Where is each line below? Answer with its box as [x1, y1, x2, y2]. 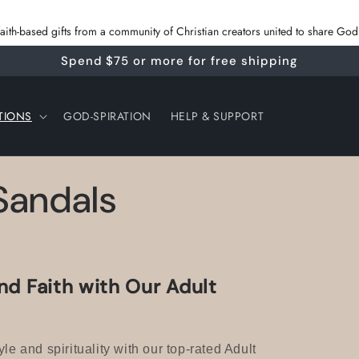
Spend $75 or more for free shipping [61, 53, 298, 69]
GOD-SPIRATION [63, 107, 151, 124]
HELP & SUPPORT [170, 107, 264, 124]
